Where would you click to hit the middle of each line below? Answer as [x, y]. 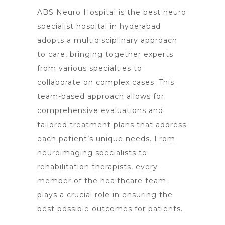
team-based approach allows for [101, 96]
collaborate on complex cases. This [106, 82]
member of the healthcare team [102, 181]
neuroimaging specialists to [92, 153]
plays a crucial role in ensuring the [105, 195]
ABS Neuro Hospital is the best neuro [112, 12]
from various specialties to [90, 68]
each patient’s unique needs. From [106, 139]
